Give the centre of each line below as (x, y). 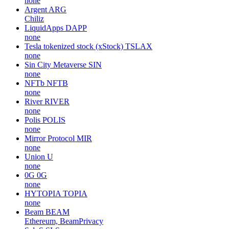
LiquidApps (44, 28)
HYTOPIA (43, 193)
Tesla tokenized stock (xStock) (74, 46)
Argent (36, 9)
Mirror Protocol (50, 138)
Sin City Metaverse (55, 64)
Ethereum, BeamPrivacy (64, 221)
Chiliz (34, 18)
